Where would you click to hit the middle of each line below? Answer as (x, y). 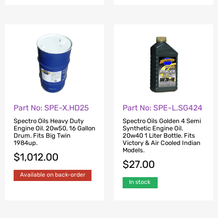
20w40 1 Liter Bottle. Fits (159, 135)
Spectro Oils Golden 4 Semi (162, 121)
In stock (140, 182)
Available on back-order (53, 174)
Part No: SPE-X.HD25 (51, 108)
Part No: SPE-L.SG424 (163, 108)
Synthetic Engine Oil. (153, 128)
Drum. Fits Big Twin (42, 135)
